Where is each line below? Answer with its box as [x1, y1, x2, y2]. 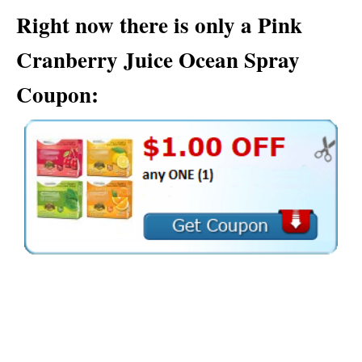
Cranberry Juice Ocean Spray [16, 44, 300, 75]
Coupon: [16, 78, 99, 110]
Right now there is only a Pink [16, 9, 302, 40]
